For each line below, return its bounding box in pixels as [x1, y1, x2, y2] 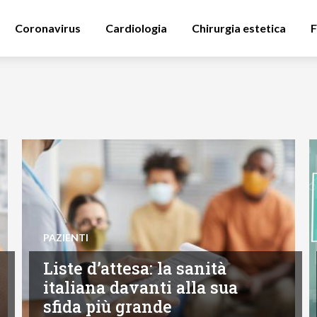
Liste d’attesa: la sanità [42, 258, 226, 279]
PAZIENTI [42, 231, 88, 244]
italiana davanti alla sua [42, 277, 238, 299]
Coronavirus [15, 21, 81, 35]
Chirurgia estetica [192, 21, 286, 35]
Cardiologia [105, 21, 167, 35]
